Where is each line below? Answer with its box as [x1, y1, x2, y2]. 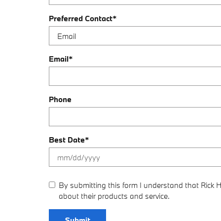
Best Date [49, 135, 85, 145]
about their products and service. [59, 191, 170, 201]
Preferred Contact [49, 13, 112, 23]
